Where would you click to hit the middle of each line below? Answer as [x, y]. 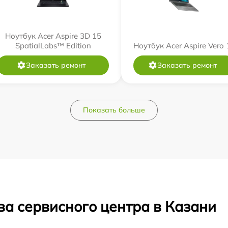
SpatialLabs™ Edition [53, 45]
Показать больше [114, 110]
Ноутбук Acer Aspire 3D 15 [53, 36]
